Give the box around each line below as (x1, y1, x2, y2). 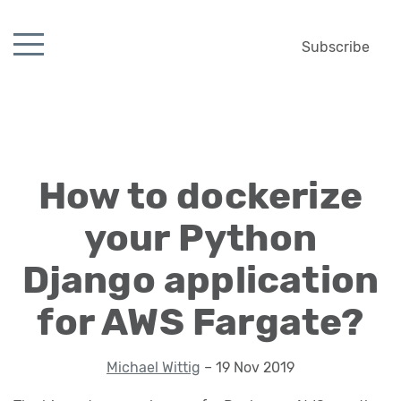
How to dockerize (38, 174, 363, 218)
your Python (83, 216, 318, 260)
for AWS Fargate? (37, 300, 364, 345)
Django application (21, 258, 380, 303)
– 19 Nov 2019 (200, 359, 294, 376)
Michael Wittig (107, 359, 200, 376)
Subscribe (302, 38, 370, 55)
